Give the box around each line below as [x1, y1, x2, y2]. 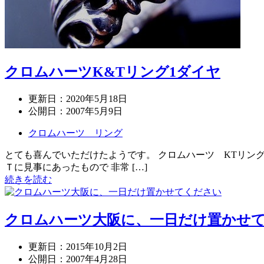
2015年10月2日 [66, 242, 127, 252]
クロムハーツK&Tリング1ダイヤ [5, 64, 220, 80]
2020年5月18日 [66, 94, 127, 104]
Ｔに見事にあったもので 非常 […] [5, 162, 147, 173]
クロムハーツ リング [28, 128, 123, 138]
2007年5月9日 [66, 106, 123, 117]
